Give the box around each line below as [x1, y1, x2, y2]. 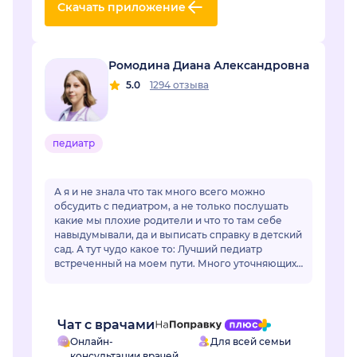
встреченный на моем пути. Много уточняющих [54, 257, 198, 270]
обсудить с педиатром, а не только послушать [54, 200, 288, 213]
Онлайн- [70, 335, 113, 348]
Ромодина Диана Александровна [108, 58, 309, 73]
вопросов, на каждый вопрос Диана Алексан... [54, 272, 288, 284]
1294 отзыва [150, 79, 209, 92]
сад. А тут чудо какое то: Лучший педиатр [54, 243, 76, 256]
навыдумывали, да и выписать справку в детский [54, 229, 302, 241]
